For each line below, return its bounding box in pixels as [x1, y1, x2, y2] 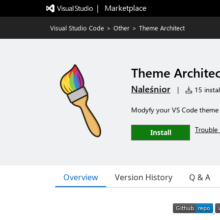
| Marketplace [96, 2, 146, 13]
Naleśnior [131, 83, 170, 95]
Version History [115, 172, 172, 183]
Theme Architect [139, 24, 185, 32]
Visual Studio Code [50, 24, 104, 32]
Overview [63, 171, 98, 183]
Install [150, 128, 171, 137]
